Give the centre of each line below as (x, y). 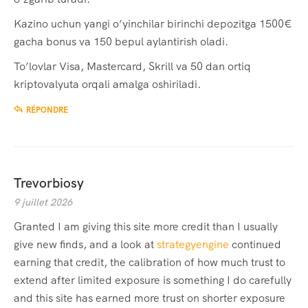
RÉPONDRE (47, 110)
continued (255, 245)
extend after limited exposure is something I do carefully (153, 280)
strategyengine (193, 245)
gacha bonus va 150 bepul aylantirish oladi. (121, 42)
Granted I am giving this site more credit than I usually (146, 227)
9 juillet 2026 (43, 202)
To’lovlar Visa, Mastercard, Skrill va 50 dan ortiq (132, 67)
